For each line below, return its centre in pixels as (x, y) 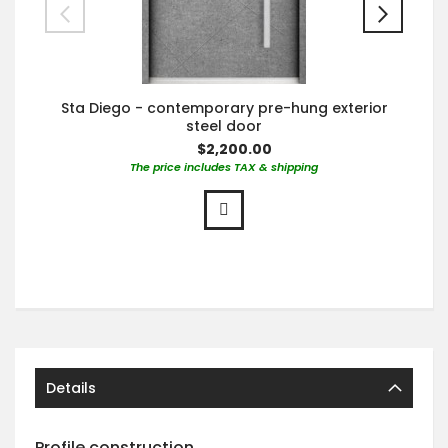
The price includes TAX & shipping (224, 166)
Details (71, 387)
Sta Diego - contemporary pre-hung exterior (224, 107)
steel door (224, 125)
